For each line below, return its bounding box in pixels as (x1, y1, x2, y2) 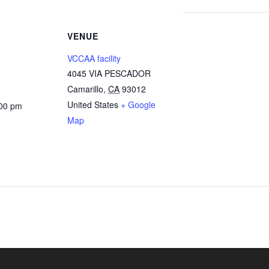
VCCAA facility (67, 52, 121, 64)
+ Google (121, 98, 156, 110)
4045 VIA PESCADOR (67, 67, 151, 79)
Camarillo (67, 83, 103, 95)
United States (67, 98, 118, 110)
